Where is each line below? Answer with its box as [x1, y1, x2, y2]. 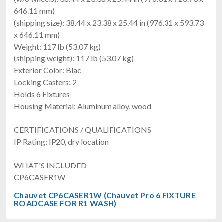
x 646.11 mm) [14, 29, 60, 39]
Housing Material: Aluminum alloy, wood [14, 101, 151, 111]
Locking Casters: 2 [14, 77, 77, 87]
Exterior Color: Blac [14, 65, 81, 75]
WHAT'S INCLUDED [14, 160, 87, 170]
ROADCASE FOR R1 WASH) [14, 198, 117, 208]
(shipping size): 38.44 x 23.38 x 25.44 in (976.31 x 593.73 [14, 17, 204, 27]
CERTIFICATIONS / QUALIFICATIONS [14, 124, 151, 134]
